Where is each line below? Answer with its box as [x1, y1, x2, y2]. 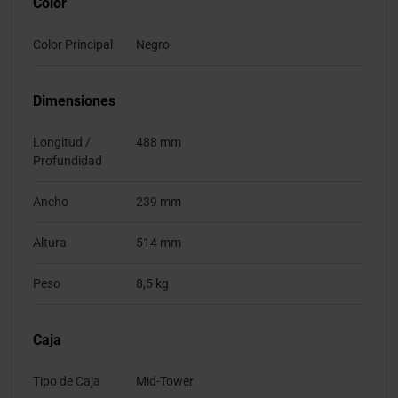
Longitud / [33, 135, 91, 150]
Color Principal [33, 37, 113, 52]
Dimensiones [33, 92, 115, 110]
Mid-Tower [136, 374, 194, 389]
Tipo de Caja [33, 374, 100, 389]
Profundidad [33, 154, 102, 169]
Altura [33, 235, 67, 251]
